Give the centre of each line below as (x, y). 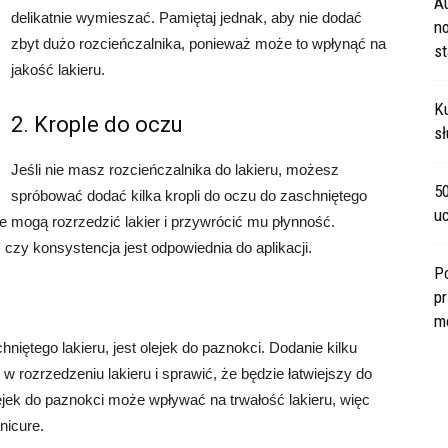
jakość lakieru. (58, 69)
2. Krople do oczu (97, 124)
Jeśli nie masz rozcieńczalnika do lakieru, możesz (175, 169)
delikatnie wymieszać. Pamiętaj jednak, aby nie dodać (186, 17)
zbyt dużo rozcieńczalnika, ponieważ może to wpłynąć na (198, 43)
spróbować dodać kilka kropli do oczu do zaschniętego (189, 195)
